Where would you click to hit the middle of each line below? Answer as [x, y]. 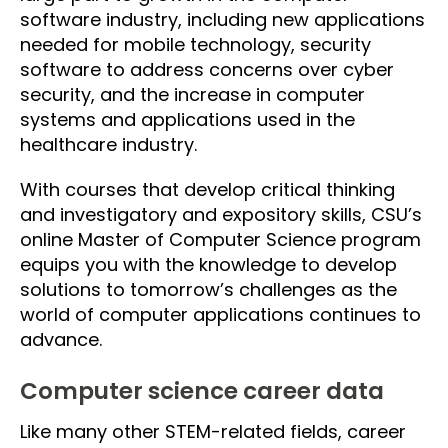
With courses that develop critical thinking [207, 189]
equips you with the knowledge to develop [208, 264]
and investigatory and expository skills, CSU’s [221, 214]
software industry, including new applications [222, 19]
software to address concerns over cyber [207, 69]
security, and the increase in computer [192, 94]
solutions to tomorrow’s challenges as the [208, 289]
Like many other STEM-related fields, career [213, 431]
